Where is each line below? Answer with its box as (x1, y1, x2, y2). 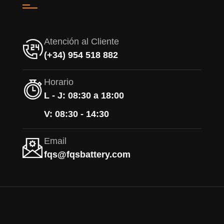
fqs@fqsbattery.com (43, 149, 130, 160)
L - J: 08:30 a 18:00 (43, 90, 124, 101)
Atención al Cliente (43, 36, 119, 47)
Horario (43, 77, 73, 87)
